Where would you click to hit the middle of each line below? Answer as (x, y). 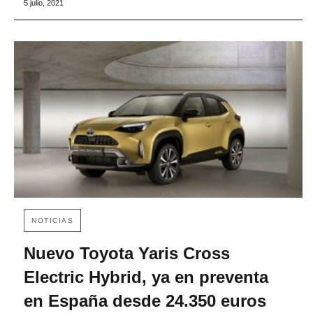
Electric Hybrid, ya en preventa (146, 277)
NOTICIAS (52, 221)
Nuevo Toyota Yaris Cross (127, 254)
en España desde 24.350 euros (145, 301)
